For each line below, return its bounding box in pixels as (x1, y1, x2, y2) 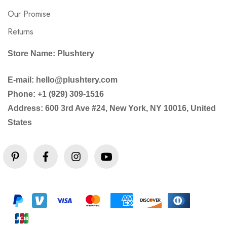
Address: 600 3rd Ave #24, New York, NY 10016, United (8, 104, 216, 112)
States (8, 118, 32, 127)
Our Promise (8, 8, 51, 20)
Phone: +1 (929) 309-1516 (8, 90, 104, 98)
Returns (8, 26, 33, 37)
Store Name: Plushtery (8, 49, 94, 58)
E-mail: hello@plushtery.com (8, 75, 118, 84)
